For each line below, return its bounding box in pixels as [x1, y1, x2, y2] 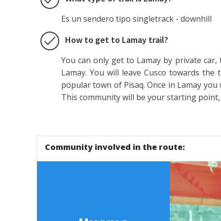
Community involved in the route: [44, 141, 185, 152]
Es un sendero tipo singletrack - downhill [61, 13, 212, 24]
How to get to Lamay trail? [65, 34, 168, 45]
